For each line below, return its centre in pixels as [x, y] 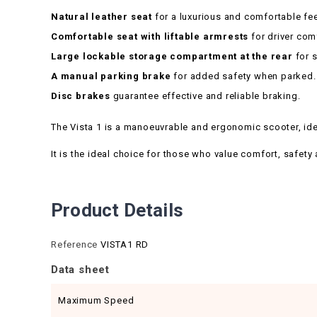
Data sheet [80, 270]
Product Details [117, 210]
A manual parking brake [111, 76]
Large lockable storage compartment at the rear [172, 56]
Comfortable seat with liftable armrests [150, 36]
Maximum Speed [96, 300]
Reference [75, 244]
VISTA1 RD [125, 244]
